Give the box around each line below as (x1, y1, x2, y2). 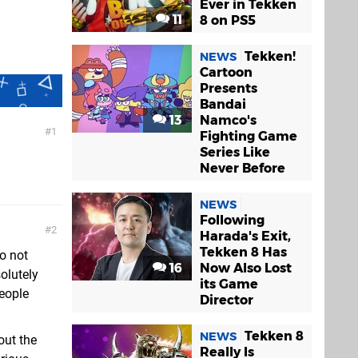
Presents (200, 80, 257, 96)
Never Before (200, 160, 285, 176)
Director (200, 292, 253, 308)
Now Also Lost (200, 260, 292, 276)
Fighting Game (200, 128, 297, 144)
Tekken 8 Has (200, 244, 287, 260)
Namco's (200, 112, 257, 128)
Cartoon (200, 64, 253, 80)
